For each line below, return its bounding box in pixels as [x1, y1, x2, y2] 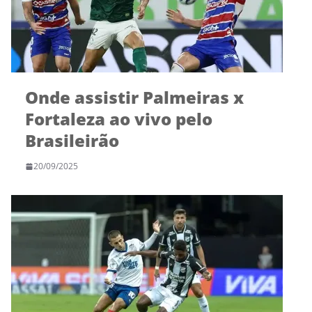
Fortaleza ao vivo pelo [25, 107, 212, 131]
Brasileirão [25, 129, 119, 153]
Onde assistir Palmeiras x [25, 86, 244, 109]
